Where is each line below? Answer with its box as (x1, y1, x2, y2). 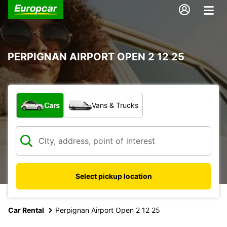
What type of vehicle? (16, 92, 102, 103)
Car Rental (8, 205, 44, 214)
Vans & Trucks (92, 100, 138, 109)
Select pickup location (75, 171, 152, 180)
